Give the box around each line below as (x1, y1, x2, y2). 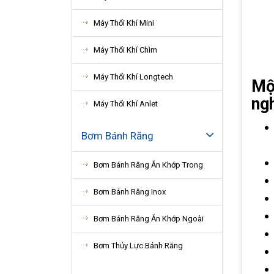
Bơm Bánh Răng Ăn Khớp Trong (94, 160, 203, 169)
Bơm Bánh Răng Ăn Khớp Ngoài (94, 214, 204, 223)
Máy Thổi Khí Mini (94, 18, 154, 28)
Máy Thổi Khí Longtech (94, 72, 173, 81)
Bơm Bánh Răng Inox (94, 187, 166, 196)
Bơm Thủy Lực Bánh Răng (94, 241, 183, 250)
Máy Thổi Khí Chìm (94, 45, 157, 54)
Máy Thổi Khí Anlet (94, 99, 158, 108)
